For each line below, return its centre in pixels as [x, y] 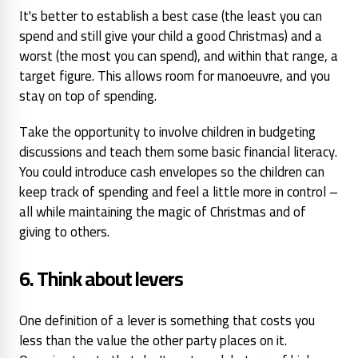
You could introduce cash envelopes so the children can [172, 171]
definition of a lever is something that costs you [180, 320]
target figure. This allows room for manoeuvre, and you [175, 76]
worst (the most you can [88, 56]
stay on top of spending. [88, 95]
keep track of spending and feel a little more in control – [179, 191]
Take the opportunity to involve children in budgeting [167, 131]
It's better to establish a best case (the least [148, 16]
